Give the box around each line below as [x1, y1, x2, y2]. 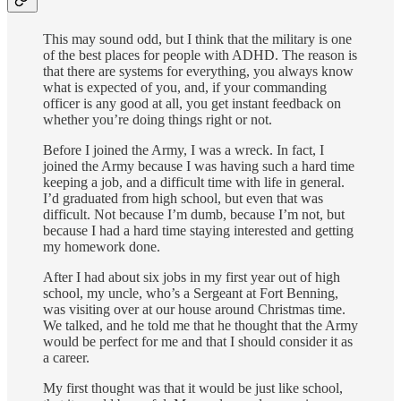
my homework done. [43, 239, 160, 255]
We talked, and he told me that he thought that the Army [43, 318, 358, 334]
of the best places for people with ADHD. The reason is [43, 47, 357, 64]
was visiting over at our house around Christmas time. [43, 302, 346, 318]
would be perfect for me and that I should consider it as [43, 334, 353, 350]
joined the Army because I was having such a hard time [43, 158, 354, 175]
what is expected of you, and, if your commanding [43, 80, 327, 96]
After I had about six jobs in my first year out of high [43, 269, 340, 286]
